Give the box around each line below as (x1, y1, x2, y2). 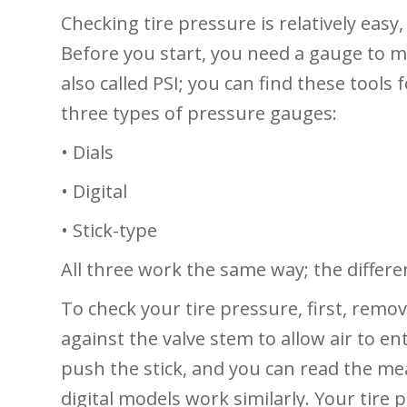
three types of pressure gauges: (61, 101, 338, 126)
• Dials (61, 140, 114, 165)
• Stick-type (61, 218, 158, 243)
